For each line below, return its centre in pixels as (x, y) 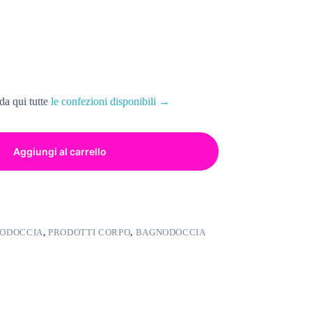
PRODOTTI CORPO (89, 233)
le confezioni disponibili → (110, 102)
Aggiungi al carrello (60, 152)
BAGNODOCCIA (170, 233)
